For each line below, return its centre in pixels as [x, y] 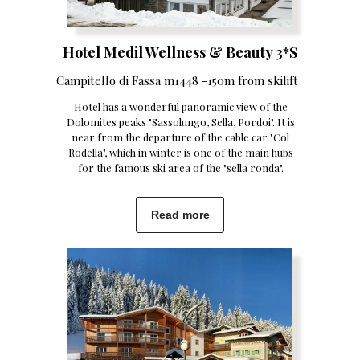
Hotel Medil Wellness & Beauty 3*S [180, 52]
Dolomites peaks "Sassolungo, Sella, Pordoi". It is [180, 122]
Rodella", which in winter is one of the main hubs [180, 152]
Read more [180, 215]
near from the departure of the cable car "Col [180, 137]
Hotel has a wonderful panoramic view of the [180, 106]
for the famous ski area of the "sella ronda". [180, 168]
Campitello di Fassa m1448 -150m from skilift [177, 80]
